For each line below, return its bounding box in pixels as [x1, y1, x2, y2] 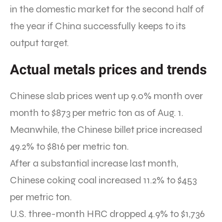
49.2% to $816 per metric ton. [10, 140, 129, 153]
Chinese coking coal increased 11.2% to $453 [10, 174, 197, 187]
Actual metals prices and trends [10, 61, 207, 78]
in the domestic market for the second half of [10, 3, 204, 16]
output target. [10, 37, 69, 50]
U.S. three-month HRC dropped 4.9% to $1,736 [10, 208, 205, 221]
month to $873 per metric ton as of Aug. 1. [10, 107, 183, 119]
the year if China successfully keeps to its [10, 20, 186, 33]
